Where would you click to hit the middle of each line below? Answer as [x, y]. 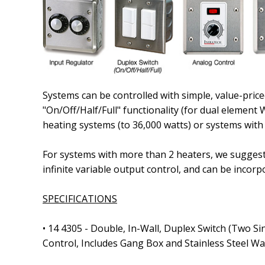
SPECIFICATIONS [80, 199]
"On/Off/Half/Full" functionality [112, 110]
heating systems [80, 125]
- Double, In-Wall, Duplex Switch [155, 228]
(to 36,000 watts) [154, 125]
